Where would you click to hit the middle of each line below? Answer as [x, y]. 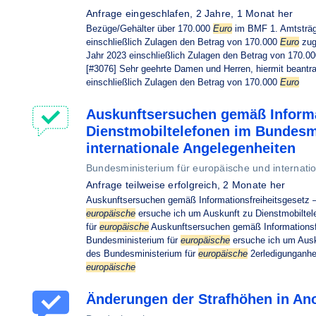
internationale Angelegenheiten [191, 148]
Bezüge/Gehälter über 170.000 [150, 29]
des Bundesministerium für [142, 254]
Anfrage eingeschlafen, [141, 13]
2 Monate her [254, 185]
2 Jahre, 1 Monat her [244, 13]
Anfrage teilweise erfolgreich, [155, 185]
